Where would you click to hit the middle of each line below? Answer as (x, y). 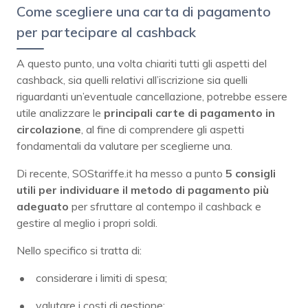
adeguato (43, 206)
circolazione (49, 129)
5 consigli (251, 173)
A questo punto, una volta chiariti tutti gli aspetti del (142, 63)
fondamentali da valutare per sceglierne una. (124, 145)
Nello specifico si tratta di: (79, 250)
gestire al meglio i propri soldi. (87, 222)
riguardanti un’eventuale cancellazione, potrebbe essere (152, 96)
